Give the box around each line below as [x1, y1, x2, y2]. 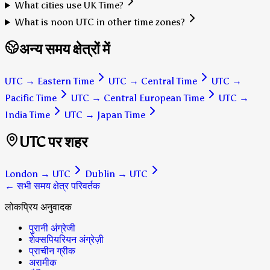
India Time [5, 109, 50, 121]
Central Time [141, 75, 197, 87]
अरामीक [29, 256, 57, 268]
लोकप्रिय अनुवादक [5, 201, 72, 213]
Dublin [85, 168, 115, 180]
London [5, 168, 38, 180]
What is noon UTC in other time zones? [14, 16, 185, 28]
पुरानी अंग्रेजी [29, 222, 75, 234]
